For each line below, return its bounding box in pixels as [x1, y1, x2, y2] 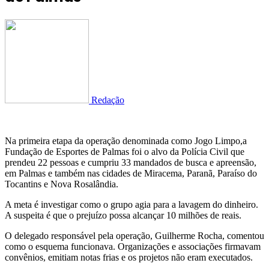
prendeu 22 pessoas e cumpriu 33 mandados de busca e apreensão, [5, 157, 256, 168]
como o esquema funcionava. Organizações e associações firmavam [5, 241, 261, 252]
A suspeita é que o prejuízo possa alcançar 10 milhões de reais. [5, 210, 241, 221]
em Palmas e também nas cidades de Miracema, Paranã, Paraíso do [5, 168, 257, 179]
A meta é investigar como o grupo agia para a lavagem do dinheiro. [5, 199, 258, 210]
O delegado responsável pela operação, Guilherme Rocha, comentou [5, 231, 264, 241]
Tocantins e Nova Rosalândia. [5, 179, 118, 190]
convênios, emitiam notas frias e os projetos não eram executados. [5, 252, 253, 263]
